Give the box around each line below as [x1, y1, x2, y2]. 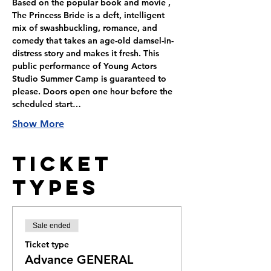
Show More [12, 118, 64, 129]
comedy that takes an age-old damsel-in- [12, 35, 174, 46]
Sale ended [33, 221, 71, 230]
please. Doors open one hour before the [12, 86, 175, 97]
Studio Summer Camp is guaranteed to [12, 73, 169, 84]
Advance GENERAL [25, 252, 133, 267]
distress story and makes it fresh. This [12, 48, 162, 59]
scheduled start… [12, 99, 81, 109]
